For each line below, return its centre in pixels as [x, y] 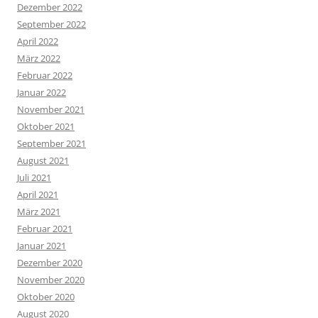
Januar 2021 [42, 246]
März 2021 [39, 212]
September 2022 [51, 24]
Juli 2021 [34, 178]
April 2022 [38, 42]
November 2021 [51, 110]
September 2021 [51, 144]
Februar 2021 [45, 229]
